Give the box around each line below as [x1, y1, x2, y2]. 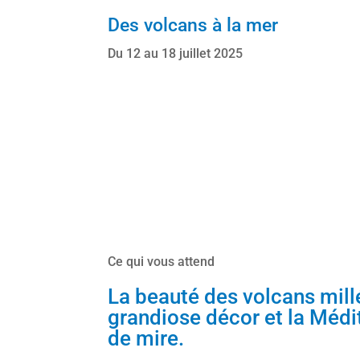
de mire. [108, 326, 185, 351]
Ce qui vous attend [108, 254, 215, 270]
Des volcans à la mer [108, 14, 279, 37]
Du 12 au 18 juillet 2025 [108, 46, 243, 62]
